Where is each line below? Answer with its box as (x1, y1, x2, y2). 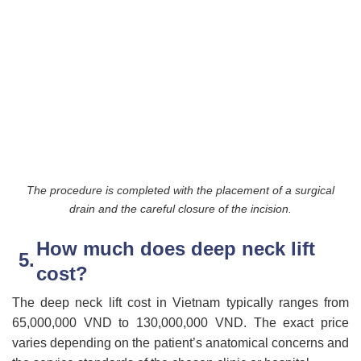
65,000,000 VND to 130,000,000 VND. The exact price (12, 316, 349, 330)
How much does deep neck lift (36, 238, 315, 260)
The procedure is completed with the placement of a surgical (27, 184, 334, 197)
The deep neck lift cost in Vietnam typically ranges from (12, 296, 349, 310)
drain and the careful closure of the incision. (69, 202, 292, 216)
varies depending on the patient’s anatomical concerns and (12, 336, 349, 351)
